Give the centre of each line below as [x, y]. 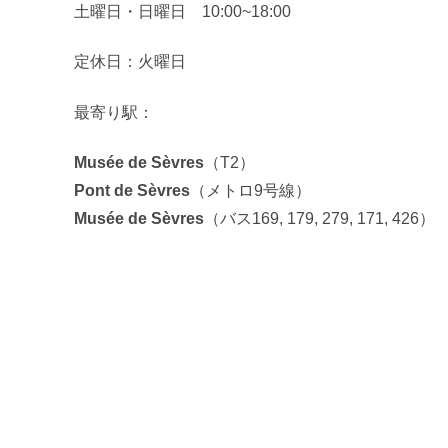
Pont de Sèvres [132, 191]
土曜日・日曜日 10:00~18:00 [182, 11]
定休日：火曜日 [130, 62]
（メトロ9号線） [250, 191]
